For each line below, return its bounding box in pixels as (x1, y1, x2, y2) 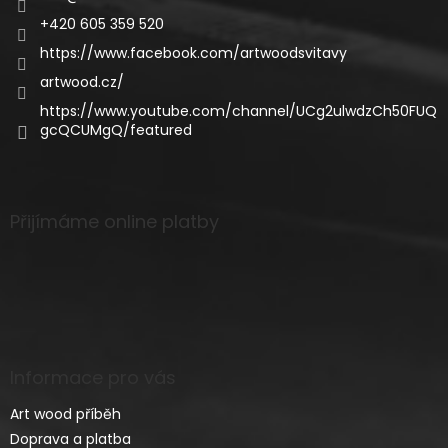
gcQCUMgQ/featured (40, 120, 192, 141)
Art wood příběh (10, 404, 121, 425)
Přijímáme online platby (10, 209, 219, 235)
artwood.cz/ (40, 72, 124, 93)
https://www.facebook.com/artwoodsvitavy (40, 43, 347, 64)
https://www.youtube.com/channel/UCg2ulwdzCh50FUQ (40, 101, 437, 122)
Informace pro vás (10, 365, 176, 391)
